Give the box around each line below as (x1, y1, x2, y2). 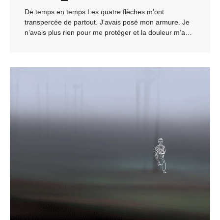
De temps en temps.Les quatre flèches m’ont (25, 7, 164, 16)
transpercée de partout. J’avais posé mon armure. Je (25, 18, 190, 26)
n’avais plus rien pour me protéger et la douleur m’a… (25, 28, 192, 36)
